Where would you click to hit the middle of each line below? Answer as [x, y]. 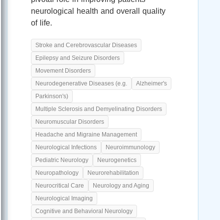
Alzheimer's [151, 83]
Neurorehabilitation [113, 173]
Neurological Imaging [64, 198]
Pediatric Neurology [62, 160]
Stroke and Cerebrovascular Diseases [86, 45]
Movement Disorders [63, 70]
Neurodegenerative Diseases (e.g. [81, 83]
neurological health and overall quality [98, 11]
